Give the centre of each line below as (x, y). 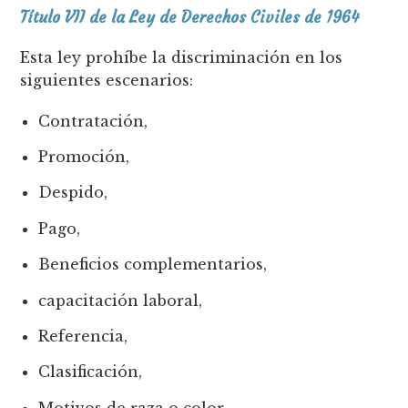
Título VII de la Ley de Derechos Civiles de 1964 (190, 17)
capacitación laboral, (121, 300)
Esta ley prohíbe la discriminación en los (182, 57)
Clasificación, (91, 372)
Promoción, (84, 157)
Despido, (73, 193)
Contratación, (93, 121)
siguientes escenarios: (107, 80)
